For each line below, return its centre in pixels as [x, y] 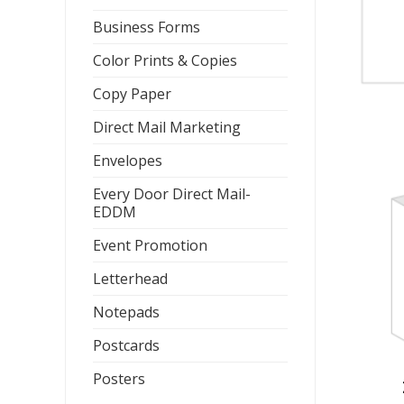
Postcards [126, 345]
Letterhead [130, 279]
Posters [119, 379]
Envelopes [128, 161]
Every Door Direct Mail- [172, 194]
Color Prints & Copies [165, 60]
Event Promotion [150, 245]
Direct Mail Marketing [167, 127]
